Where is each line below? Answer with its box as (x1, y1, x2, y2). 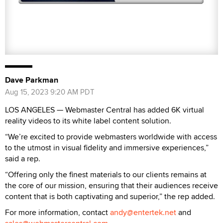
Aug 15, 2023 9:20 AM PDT (5, 86, 95, 97)
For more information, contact (5, 206, 110, 218)
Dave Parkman (5, 74, 58, 86)
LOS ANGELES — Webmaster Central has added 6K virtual (5, 104, 204, 115)
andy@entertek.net (110, 206, 176, 218)
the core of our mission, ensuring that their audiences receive (5, 179, 218, 191)
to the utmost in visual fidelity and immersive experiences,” (5, 141, 209, 153)
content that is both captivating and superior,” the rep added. (5, 190, 215, 202)
